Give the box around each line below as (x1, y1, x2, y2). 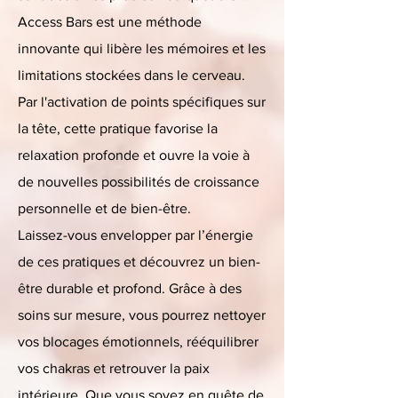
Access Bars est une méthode (18, 14, 202, 29)
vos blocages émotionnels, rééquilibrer (18, 334, 259, 349)
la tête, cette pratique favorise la (18, 121, 218, 136)
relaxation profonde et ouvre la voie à (18, 147, 250, 163)
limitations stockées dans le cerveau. (18, 68, 245, 83)
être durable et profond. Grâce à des (18, 281, 242, 296)
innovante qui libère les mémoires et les (18, 41, 266, 56)
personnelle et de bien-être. (18, 201, 191, 216)
